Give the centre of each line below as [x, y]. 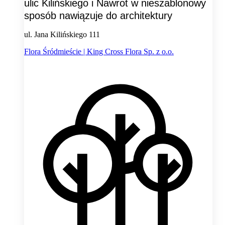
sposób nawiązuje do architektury [98, 16]
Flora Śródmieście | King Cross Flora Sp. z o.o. [99, 52]
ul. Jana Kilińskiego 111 [62, 35]
